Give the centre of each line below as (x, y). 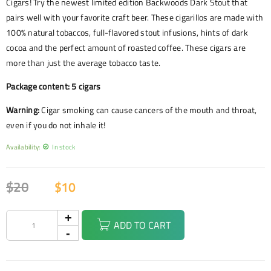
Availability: (23, 147)
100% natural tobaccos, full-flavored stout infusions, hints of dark (127, 33)
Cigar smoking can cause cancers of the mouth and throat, (148, 110)
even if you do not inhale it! (56, 125)
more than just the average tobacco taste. (83, 63)
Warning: (23, 110)
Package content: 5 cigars (54, 87)
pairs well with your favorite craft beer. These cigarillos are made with (135, 18)
